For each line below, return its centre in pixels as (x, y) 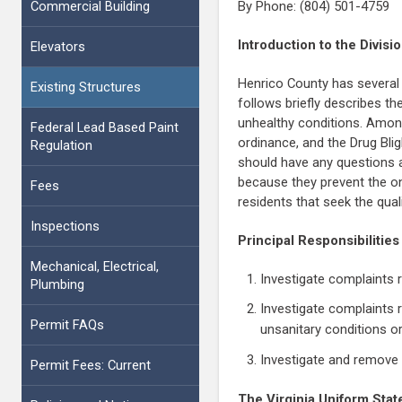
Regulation (61, 145)
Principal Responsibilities (319, 240)
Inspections (65, 226)
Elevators (57, 46)
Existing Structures (85, 87)
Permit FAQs (67, 324)
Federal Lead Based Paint (104, 127)
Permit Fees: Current (90, 365)
